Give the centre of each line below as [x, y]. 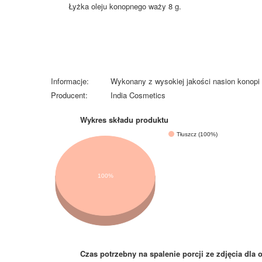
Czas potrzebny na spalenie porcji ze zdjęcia [162, 254]
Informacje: [70, 81]
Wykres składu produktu [124, 120]
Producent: [69, 95]
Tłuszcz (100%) [197, 134]
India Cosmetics [138, 95]
